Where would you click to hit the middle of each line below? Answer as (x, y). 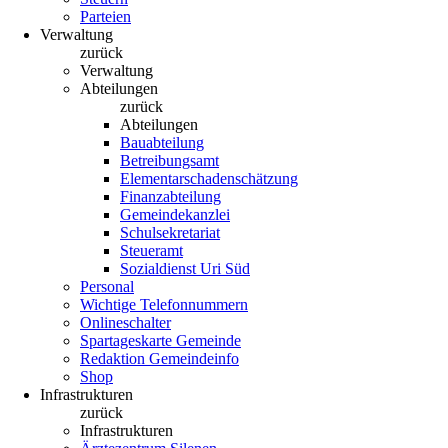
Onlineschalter (125, 322)
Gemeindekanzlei (175, 214)
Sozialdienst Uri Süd (185, 268)
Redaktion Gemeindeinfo (159, 358)
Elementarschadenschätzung (209, 178)
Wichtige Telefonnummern (164, 304)
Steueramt (151, 250)
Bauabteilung (162, 142)
